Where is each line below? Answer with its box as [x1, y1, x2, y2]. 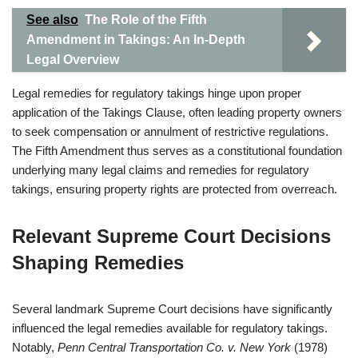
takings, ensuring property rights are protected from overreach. [12, 182, 337, 196]
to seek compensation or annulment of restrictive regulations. [12, 125, 328, 138]
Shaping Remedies [12, 252, 184, 273]
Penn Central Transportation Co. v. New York [58, 340, 291, 354]
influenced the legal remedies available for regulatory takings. [12, 321, 328, 335]
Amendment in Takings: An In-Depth [26, 33, 245, 46]
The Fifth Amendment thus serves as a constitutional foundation [12, 144, 342, 157]
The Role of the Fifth [85, 13, 207, 26]
